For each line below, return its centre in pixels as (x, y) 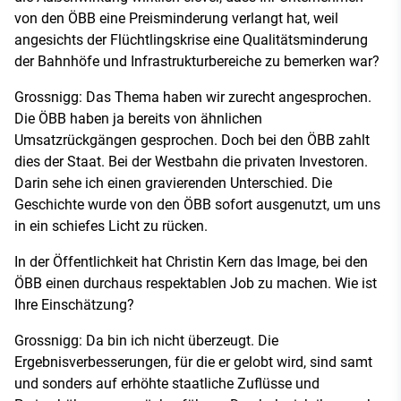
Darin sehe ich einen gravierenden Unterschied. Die (173, 183)
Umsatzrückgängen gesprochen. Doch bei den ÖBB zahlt (192, 140)
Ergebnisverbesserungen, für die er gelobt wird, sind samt (193, 362)
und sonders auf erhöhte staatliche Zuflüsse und (167, 383)
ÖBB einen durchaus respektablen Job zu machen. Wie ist (196, 283)
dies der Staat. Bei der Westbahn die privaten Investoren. (191, 161)
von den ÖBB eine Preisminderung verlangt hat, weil (176, 18)
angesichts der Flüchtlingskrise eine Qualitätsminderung (191, 39)
